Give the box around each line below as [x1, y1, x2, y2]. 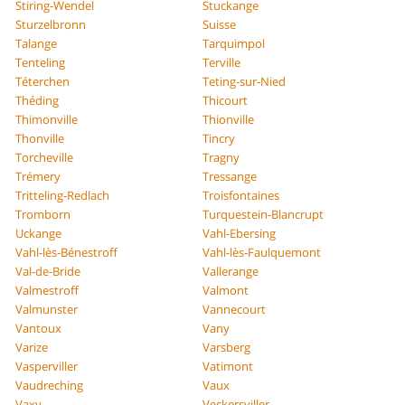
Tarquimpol [202, 34, 265, 52]
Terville [202, 53, 240, 71]
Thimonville [15, 110, 79, 127]
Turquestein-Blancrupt [202, 205, 324, 222]
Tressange [202, 167, 257, 184]
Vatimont [202, 357, 253, 374]
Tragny [202, 148, 240, 165]
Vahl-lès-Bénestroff [15, 243, 118, 260]
